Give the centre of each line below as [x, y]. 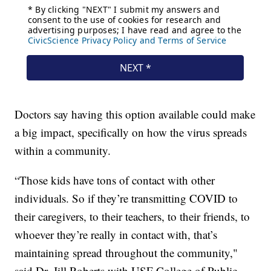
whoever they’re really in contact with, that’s [116, 234]
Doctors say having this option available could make [135, 114]
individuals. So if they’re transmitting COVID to [126, 198]
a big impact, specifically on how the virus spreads [131, 132]
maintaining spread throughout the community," [126, 252]
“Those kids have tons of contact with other [115, 180]
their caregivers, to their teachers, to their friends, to [132, 216]
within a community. [63, 150]
